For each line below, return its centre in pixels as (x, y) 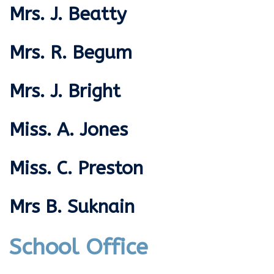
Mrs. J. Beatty (68, 14)
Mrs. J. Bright (65, 91)
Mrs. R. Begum (71, 53)
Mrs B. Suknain (72, 207)
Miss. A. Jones (68, 130)
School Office (79, 247)
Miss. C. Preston (76, 168)
